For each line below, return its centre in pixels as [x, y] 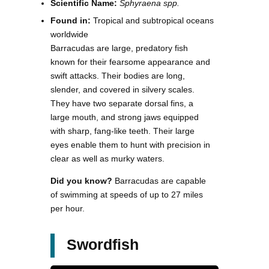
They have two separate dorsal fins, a [122, 104]
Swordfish [103, 245]
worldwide [69, 35]
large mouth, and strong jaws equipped [125, 117]
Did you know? [81, 181]
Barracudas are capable [159, 181]
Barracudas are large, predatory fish [119, 48]
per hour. [68, 209]
